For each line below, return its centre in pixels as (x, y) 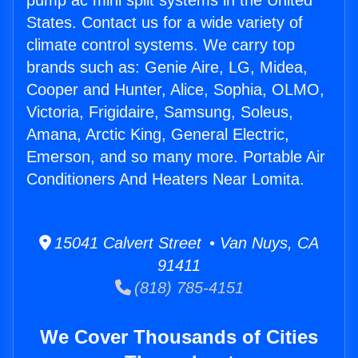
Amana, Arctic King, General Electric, (158, 135)
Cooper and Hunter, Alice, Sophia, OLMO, (175, 90)
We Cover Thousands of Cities (179, 337)
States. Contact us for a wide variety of (165, 23)
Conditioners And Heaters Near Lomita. (165, 179)
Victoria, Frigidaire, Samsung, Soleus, (160, 112)
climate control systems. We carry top (161, 45)
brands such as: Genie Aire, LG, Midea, (167, 68)
